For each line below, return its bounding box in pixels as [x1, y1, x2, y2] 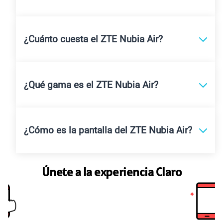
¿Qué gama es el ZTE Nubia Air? [24, 79, 158, 91]
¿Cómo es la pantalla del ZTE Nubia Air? [24, 125, 192, 136]
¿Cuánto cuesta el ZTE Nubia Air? [24, 34, 163, 45]
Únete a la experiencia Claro [41, 167, 182, 179]
